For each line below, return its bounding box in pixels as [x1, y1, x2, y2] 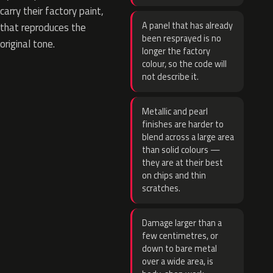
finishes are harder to [142, 118, 224, 131]
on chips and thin [142, 169, 206, 182]
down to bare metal [142, 242, 217, 255]
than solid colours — [142, 143, 220, 157]
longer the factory [142, 44, 210, 58]
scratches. [142, 182, 180, 195]
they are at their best [142, 156, 223, 169]
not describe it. [142, 70, 199, 83]
